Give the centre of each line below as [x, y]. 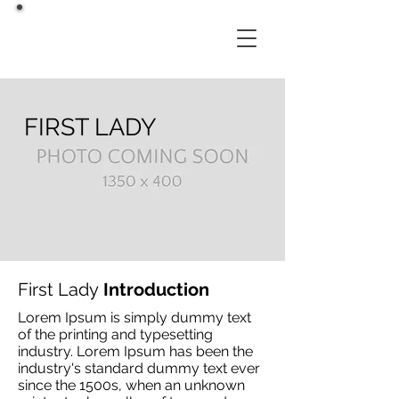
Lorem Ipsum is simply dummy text [134, 318]
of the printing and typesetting [115, 334]
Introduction [154, 289]
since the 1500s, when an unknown [131, 385]
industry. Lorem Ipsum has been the [135, 351]
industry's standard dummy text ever [139, 368]
